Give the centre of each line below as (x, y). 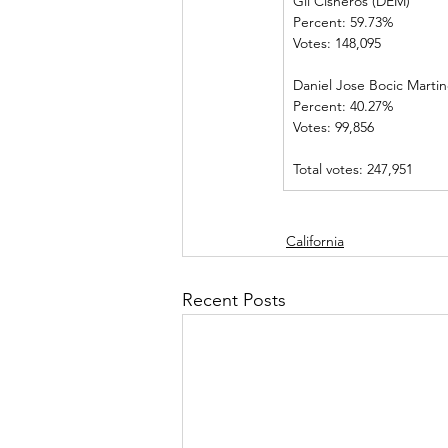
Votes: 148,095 (369, 43)
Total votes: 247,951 (353, 169)
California (315, 241)
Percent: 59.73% (369, 22)
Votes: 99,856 (341, 127)
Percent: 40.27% (369, 106)
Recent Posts (234, 300)
